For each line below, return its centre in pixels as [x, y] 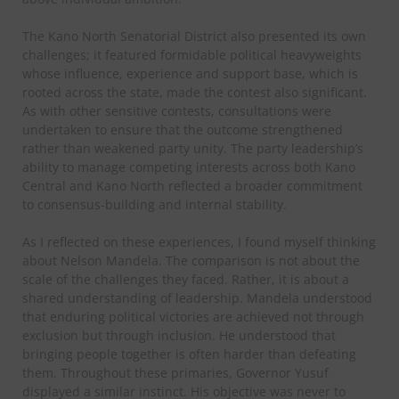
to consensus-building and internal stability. [155, 204]
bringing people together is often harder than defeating [189, 354]
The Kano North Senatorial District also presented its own [194, 36]
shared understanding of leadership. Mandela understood [197, 297]
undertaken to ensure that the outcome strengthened [183, 129]
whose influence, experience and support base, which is [190, 73]
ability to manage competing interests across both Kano [189, 167]
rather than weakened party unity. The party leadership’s [193, 148]
